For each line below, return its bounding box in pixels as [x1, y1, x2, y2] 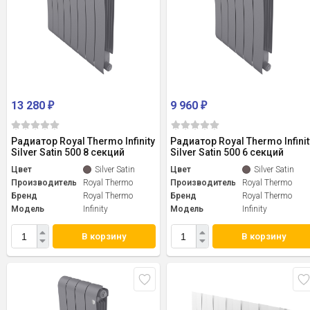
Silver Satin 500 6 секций [170, 147, 284, 158]
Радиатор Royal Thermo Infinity [11, 136, 155, 147]
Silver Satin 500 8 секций [11, 147, 125, 158]
